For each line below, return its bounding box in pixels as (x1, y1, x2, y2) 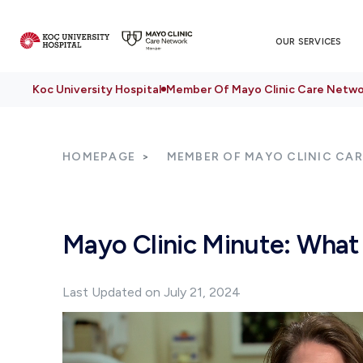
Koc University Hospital (32, 83, 161, 96)
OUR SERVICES (275, 36, 342, 47)
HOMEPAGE (62, 150, 135, 164)
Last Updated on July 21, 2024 (62, 284, 241, 300)
